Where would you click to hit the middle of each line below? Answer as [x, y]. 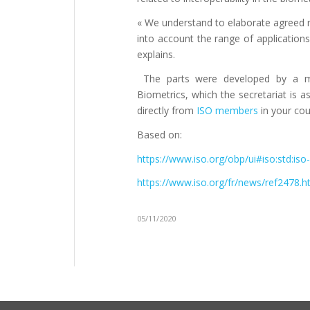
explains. [156, 54]
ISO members [227, 110]
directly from [167, 110]
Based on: [159, 134]
